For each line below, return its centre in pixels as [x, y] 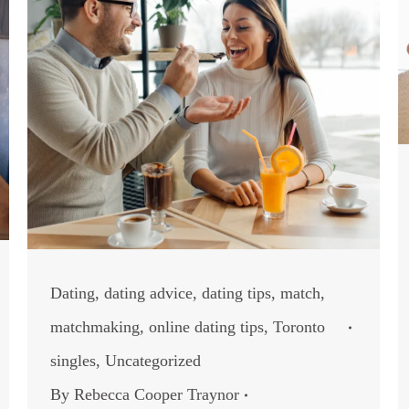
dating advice [148, 293]
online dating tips [206, 327]
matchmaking [95, 327]
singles [73, 361]
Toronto [299, 327]
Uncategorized [153, 361]
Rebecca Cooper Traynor [157, 394]
